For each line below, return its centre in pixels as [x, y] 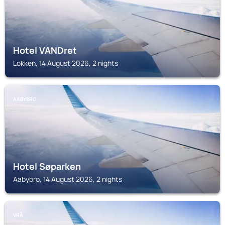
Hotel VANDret [45, 50]
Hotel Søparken [47, 166]
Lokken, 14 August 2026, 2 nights [66, 63]
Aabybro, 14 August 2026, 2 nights [68, 179]
